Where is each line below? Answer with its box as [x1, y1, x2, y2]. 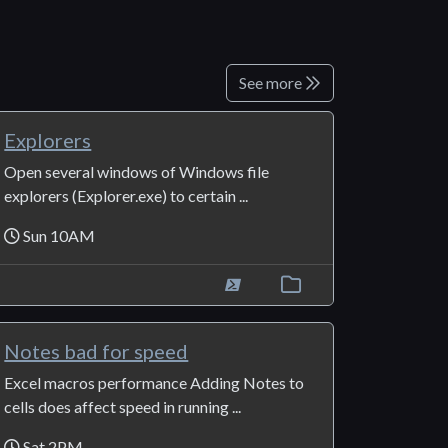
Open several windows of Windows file [4, 161, 270, 181]
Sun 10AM [20, 225, 96, 245]
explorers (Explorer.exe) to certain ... [4, 185, 249, 205]
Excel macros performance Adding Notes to [4, 372, 305, 392]
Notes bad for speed [4, 338, 189, 363]
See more [239, 72, 305, 92]
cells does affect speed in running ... [4, 396, 242, 416]
